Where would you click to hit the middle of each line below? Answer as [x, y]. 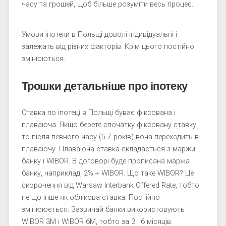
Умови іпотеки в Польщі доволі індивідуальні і [99, 35]
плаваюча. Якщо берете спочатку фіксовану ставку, [109, 125]
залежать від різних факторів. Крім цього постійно [108, 47]
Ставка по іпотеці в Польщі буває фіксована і [98, 113]
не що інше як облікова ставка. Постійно [91, 197]
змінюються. [43, 59]
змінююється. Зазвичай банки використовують [103, 210]
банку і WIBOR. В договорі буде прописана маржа [105, 161]
